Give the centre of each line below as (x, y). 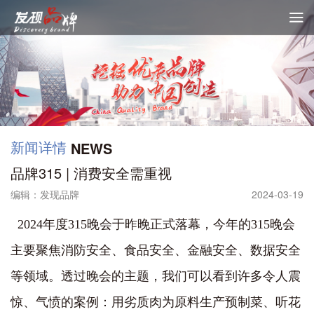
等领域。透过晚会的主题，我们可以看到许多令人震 (156, 276)
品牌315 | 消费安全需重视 (91, 173)
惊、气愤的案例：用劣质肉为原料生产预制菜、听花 (156, 302)
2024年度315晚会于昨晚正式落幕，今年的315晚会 (153, 224)
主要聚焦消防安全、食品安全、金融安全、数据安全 (156, 250)
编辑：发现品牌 (45, 194)
